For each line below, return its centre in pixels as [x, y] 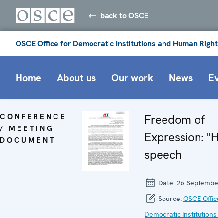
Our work [132, 78]
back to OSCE [125, 15]
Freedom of [175, 119]
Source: [170, 198]
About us [76, 78]
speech [163, 154]
